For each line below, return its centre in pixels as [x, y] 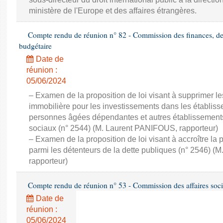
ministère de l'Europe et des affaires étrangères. [113, 11]
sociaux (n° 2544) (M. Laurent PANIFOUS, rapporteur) [123, 128]
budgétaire [35, 46]
